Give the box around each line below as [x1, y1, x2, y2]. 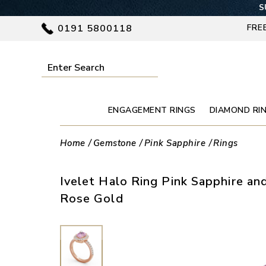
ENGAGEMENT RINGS [107, 104, 196, 116]
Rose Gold [59, 191, 123, 207]
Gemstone [93, 137, 137, 149]
